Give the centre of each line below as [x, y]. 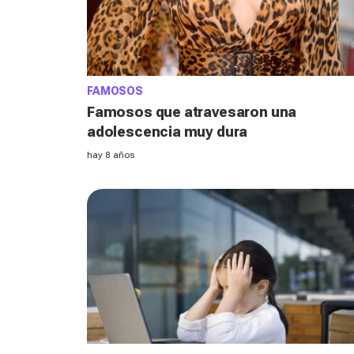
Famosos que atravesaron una [192, 111]
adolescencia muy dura [168, 131]
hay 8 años [111, 154]
